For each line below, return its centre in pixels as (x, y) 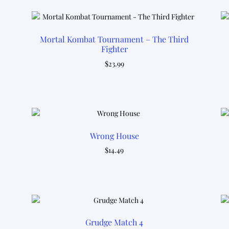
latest (30, 6)
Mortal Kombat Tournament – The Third (114, 39)
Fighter (114, 49)
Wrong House (114, 135)
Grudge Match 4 (114, 222)
